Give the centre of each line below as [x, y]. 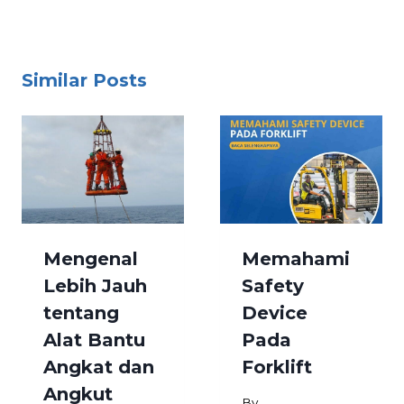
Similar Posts [84, 80]
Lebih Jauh [95, 285]
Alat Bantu [94, 340]
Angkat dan [99, 367]
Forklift [277, 367]
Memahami [296, 258]
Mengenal [91, 258]
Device [275, 312]
